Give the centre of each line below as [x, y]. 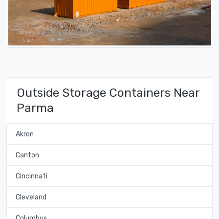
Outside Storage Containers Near [108, 93]
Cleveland [31, 197]
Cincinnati [31, 176]
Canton [27, 155]
